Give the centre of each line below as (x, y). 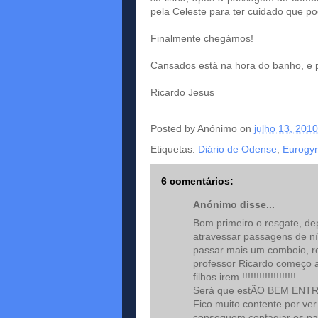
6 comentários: (197, 181)
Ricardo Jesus (182, 92)
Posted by (174, 129)
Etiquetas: (174, 149)
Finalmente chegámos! (202, 38)
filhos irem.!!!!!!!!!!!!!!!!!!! (245, 277)
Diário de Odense (237, 149)
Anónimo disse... (234, 204)
